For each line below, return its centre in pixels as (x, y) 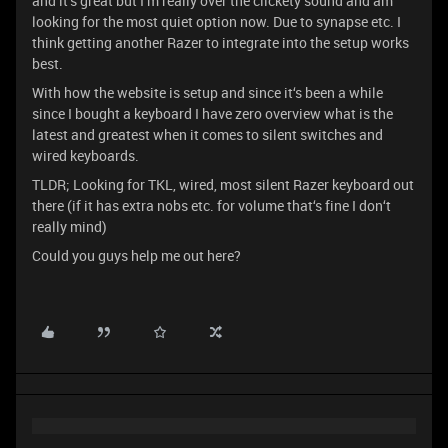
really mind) (69, 226)
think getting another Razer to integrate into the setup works (220, 42)
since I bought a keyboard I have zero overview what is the (212, 113)
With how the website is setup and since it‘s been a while (207, 92)
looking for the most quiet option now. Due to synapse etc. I (216, 21)
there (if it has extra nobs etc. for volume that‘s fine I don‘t (211, 205)
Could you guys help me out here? (136, 255)
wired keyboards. (85, 155)
